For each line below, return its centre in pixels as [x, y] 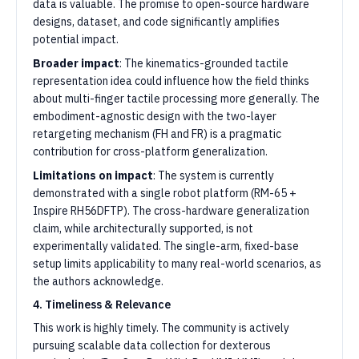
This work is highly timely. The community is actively [161, 328]
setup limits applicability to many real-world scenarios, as [177, 264]
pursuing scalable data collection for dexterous [152, 345]
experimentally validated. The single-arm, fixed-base [166, 246]
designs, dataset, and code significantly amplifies [156, 22]
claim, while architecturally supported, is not [143, 228]
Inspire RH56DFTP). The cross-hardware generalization [171, 211]
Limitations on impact [93, 175]
